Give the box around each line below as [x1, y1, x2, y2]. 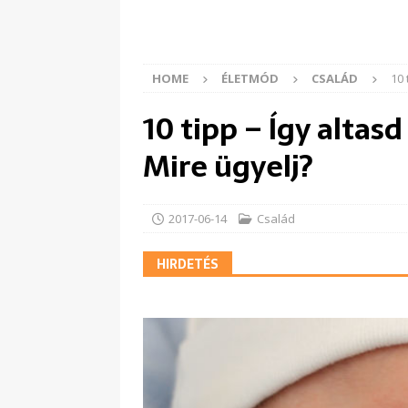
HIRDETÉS [157, 254, 219, 275]
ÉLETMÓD [221, 70, 279, 87]
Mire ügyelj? [143, 143, 312, 191]
